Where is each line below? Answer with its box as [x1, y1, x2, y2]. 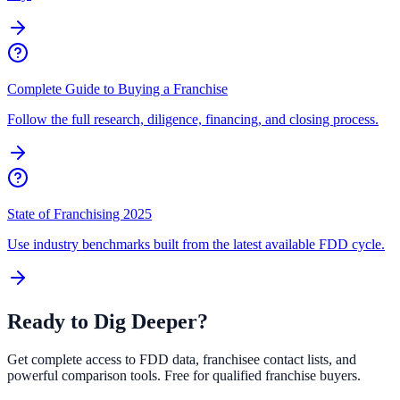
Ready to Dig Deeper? [7, 309, 208, 333]
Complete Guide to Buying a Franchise [7, 80, 228, 96]
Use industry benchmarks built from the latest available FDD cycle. [7, 236, 385, 252]
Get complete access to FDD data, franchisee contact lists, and [7, 351, 356, 367]
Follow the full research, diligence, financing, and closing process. [7, 111, 379, 127]
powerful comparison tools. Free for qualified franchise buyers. [7, 367, 361, 383]
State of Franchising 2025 [7, 205, 152, 221]
